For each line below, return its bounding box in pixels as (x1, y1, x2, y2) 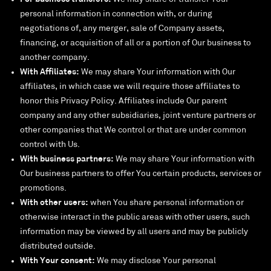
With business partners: (20, 155, 114, 165)
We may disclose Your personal (97, 256, 216, 266)
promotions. (20, 184, 67, 194)
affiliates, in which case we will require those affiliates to (20, 82, 240, 92)
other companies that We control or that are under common (20, 126, 246, 135)
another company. (20, 53, 90, 63)
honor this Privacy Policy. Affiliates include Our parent (20, 97, 227, 106)
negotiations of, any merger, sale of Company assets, (20, 24, 224, 34)
